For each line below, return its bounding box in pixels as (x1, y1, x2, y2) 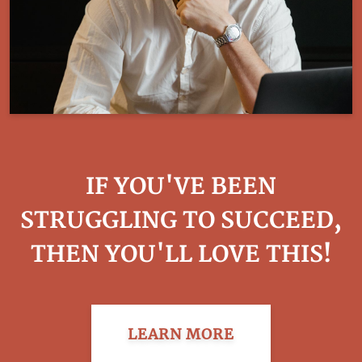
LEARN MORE (128, 325, 234, 344)
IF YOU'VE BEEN (86, 173, 276, 202)
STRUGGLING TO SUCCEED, (20, 207, 342, 236)
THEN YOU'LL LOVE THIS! (31, 241, 331, 270)
